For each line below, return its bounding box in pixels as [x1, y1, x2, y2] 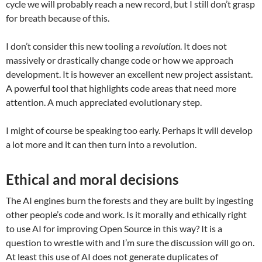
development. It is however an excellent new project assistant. [6, 68, 253, 80]
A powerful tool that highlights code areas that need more [6, 82, 236, 94]
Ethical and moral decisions [6, 170, 178, 188]
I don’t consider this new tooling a [6, 40, 142, 51]
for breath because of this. [6, 12, 109, 23]
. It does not [180, 40, 227, 51]
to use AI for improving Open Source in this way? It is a [6, 222, 222, 234]
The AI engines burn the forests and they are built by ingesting [6, 194, 253, 206]
